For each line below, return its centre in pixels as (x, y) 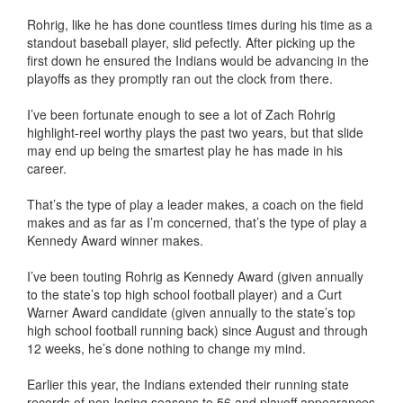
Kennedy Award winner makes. (115, 240)
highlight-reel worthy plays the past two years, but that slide (195, 132)
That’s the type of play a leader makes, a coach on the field (195, 204)
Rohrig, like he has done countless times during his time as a (200, 24)
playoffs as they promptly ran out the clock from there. (180, 78)
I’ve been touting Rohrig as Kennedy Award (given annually (195, 276)
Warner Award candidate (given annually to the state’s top (191, 312)
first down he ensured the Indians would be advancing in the (198, 60)
